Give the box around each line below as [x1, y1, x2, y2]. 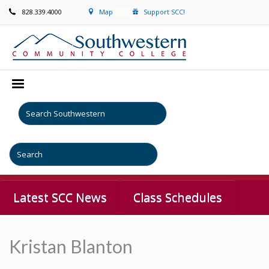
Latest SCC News [13, 189, 107, 205]
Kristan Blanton [9, 235, 133, 257]
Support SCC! [144, 7, 185, 16]
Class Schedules [133, 189, 222, 205]
